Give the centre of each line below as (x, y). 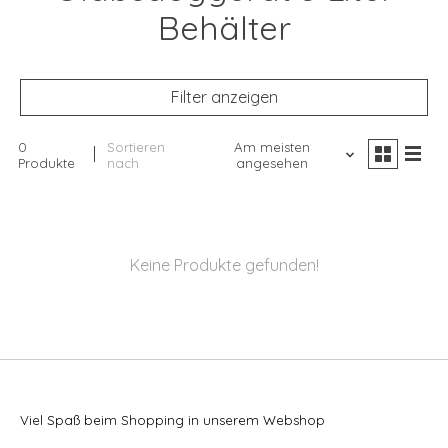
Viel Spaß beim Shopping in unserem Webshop (172, 420)
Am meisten (271, 147)
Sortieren (136, 147)
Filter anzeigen (224, 97)
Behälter (224, 28)
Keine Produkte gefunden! (224, 265)
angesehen (271, 163)
